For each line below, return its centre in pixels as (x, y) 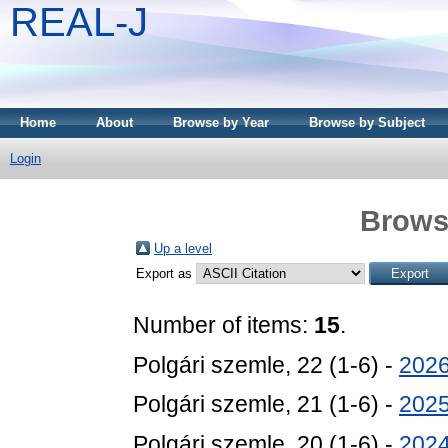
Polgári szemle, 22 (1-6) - (266, 364)
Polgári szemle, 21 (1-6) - (266, 404)
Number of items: (223, 324)
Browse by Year (221, 122)
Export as (166, 273)
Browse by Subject (367, 122)
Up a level (183, 248)
